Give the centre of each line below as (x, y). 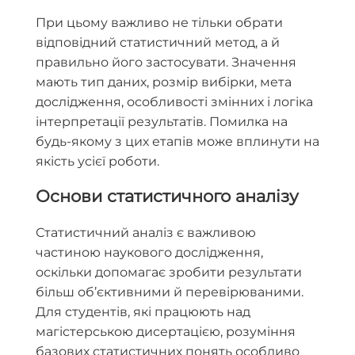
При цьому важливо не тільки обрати (159, 23)
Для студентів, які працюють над (143, 311)
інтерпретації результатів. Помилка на (162, 122)
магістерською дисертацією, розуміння (166, 331)
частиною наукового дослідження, (149, 252)
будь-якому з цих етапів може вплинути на (177, 141)
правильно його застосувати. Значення (166, 62)
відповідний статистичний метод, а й (158, 42)
